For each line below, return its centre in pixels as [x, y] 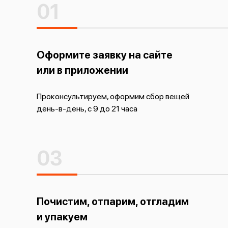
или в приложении [82, 70]
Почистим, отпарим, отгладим [113, 202]
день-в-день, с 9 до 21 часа [87, 109]
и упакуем [62, 217]
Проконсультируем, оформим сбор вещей [113, 96]
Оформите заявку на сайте [105, 55]
